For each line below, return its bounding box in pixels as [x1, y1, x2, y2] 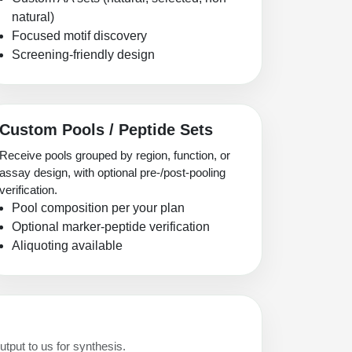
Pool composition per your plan [12, 201, 185, 215]
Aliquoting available [12, 239, 123, 253]
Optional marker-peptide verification [12, 220, 210, 234]
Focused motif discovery [12, 29, 147, 43]
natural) [12, 10, 54, 24]
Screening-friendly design [12, 48, 155, 62]
